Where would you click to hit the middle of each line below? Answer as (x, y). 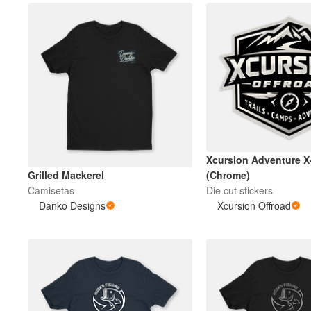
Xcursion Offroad (254, 206)
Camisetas (51, 190)
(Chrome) (228, 175)
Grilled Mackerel (66, 175)
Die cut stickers (239, 191)
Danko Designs (72, 205)
